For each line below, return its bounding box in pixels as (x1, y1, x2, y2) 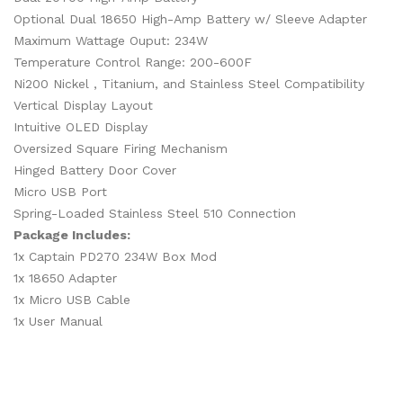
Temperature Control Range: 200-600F (13, 55, 252, 69)
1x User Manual (13, 314, 103, 328)
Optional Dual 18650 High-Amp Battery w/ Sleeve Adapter (13, 12, 367, 26)
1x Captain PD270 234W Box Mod (13, 249, 217, 264)
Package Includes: (13, 228, 130, 242)
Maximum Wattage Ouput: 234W (13, 33, 208, 48)
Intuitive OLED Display (13, 120, 148, 134)
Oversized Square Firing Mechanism (13, 141, 228, 156)
